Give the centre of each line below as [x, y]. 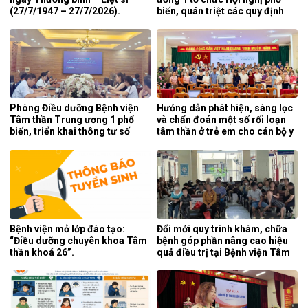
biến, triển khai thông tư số [70, 132]
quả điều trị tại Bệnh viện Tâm [223, 252]
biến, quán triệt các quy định [220, 11]
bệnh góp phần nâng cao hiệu [222, 240]
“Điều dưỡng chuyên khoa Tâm [78, 240]
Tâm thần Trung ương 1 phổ [72, 120]
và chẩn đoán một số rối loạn [221, 120]
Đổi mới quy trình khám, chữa [222, 229]
